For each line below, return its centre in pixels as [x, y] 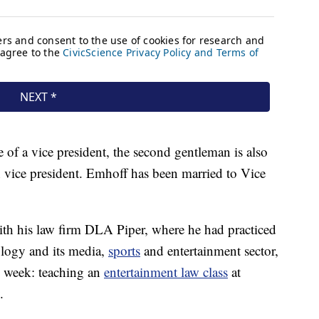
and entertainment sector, [209, 251]
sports [124, 251]
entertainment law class [166, 272]
